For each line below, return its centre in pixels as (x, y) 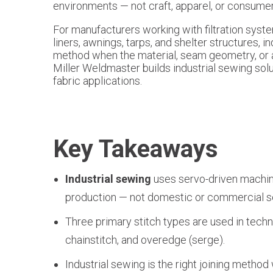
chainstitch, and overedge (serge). (145, 240)
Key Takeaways (136, 149)
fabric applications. (97, 81)
